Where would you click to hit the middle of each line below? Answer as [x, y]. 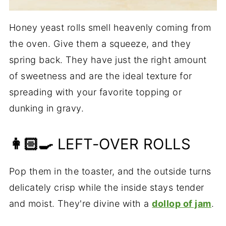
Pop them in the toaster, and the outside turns [110, 171]
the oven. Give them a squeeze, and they [100, 44]
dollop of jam [182, 204]
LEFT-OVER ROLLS [122, 144]
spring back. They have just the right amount [108, 60]
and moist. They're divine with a [80, 204]
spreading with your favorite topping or [95, 92]
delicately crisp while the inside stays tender [106, 187]
